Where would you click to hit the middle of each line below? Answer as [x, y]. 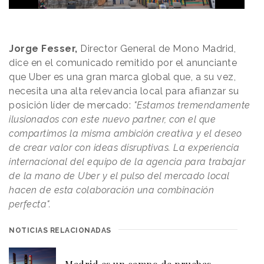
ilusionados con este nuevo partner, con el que [112, 120]
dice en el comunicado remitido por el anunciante [123, 63]
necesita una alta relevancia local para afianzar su [124, 91]
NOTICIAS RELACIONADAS [60, 231]
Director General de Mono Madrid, [156, 49]
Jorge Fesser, [43, 49]
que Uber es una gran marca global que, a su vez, [122, 77]
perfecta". [30, 204]
